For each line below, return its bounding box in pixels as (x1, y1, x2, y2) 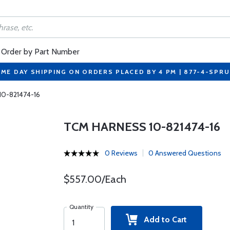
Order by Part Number (1, 47, 80, 56)
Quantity (69, 203, 93, 210)
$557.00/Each (63, 173, 126, 185)
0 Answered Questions (148, 148, 221, 158)
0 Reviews (104, 148, 138, 158)
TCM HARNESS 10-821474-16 (63, 119, 220, 134)
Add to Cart (138, 215, 187, 224)
